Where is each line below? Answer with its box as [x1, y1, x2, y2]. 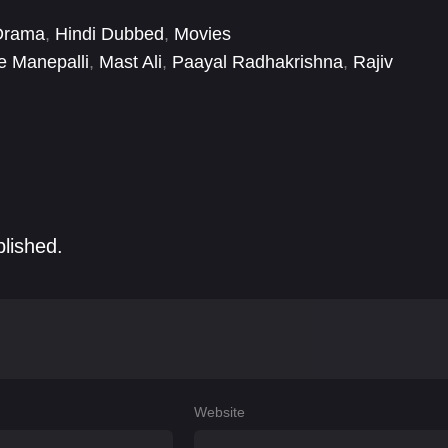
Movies [174, 24, 231, 45]
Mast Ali [99, 52, 162, 73]
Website [193, 404, 245, 421]
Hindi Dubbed [55, 24, 164, 45]
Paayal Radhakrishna [172, 52, 343, 73]
